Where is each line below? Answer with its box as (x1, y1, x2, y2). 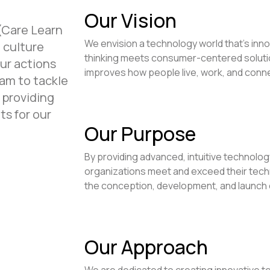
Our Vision (84, 7, 177, 34)
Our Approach (84, 233, 208, 260)
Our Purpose (84, 120, 196, 147)
